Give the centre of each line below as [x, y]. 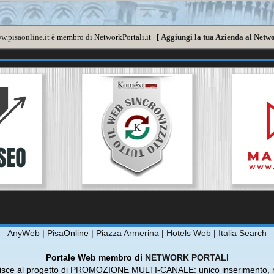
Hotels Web [189, 233]
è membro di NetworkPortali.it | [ [105, 37]
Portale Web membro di [95, 257]
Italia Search [243, 233]
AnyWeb [24, 233]
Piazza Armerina [128, 233]
